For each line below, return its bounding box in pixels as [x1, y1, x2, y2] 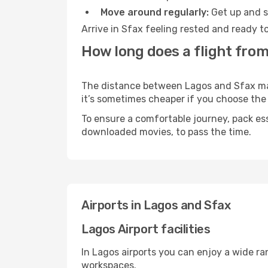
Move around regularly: [100, 7, 209, 18]
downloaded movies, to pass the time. [81, 126, 251, 138]
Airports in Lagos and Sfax [81, 198, 231, 212]
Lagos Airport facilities [81, 222, 211, 236]
